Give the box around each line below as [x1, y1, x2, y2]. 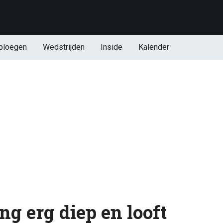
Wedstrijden [42, 42, 85, 52]
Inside [100, 42, 122, 52]
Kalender [138, 42, 169, 52]
